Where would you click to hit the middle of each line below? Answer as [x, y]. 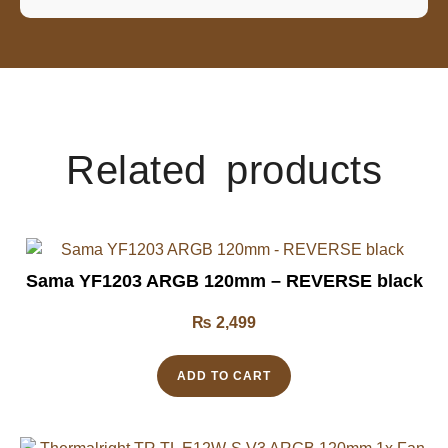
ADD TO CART [224, 375]
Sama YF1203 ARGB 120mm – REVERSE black [224, 280]
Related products [224, 169]
